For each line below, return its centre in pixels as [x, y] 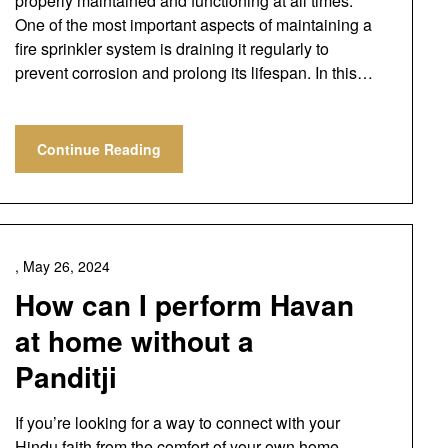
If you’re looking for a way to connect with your [177, 422]
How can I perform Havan [184, 304]
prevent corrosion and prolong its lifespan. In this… [193, 72]
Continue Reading [98, 149]
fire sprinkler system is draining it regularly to [171, 48]
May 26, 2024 [66, 266]
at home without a [134, 340]
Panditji [65, 376]
